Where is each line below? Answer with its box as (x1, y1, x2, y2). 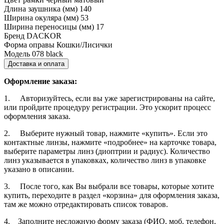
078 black (32, 49, 63, 58)
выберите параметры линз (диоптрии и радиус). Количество (4, 146, 210, 155)
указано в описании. (4, 164, 74, 173)
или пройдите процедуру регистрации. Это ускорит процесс (4, 102, 211, 111)
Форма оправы (4, 40, 54, 49)
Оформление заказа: (4, 76, 77, 85)
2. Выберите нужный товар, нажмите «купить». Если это (4, 128, 207, 137)
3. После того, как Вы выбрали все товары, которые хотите (4, 181, 214, 190)
